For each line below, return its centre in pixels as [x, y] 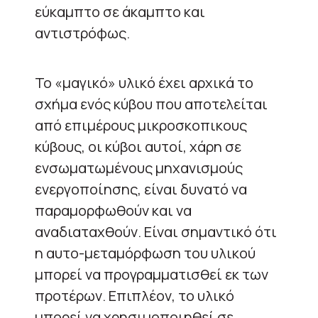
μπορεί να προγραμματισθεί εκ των [152, 274]
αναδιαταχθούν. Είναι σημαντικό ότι [156, 232]
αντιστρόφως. [82, 33]
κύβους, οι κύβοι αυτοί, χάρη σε [138, 147]
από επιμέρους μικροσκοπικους [141, 125]
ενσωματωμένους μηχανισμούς [139, 168]
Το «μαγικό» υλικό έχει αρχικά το [144, 83]
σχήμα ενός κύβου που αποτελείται [151, 104]
